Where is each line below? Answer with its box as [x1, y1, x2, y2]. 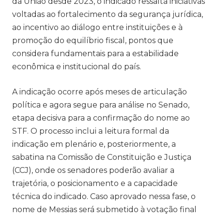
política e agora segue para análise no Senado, [12, 100, 189, 110]
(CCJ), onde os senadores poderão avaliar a [12, 166, 174, 175]
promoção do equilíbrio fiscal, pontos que [12, 36, 173, 46]
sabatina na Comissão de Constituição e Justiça [12, 153, 191, 162]
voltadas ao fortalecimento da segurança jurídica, [12, 10, 203, 19]
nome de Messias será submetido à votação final [12, 205, 197, 215]
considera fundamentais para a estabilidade [12, 49, 179, 59]
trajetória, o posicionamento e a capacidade [12, 179, 178, 188]
